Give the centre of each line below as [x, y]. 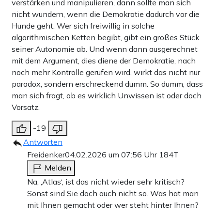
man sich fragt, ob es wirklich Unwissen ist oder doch [107, 95]
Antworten [43, 142]
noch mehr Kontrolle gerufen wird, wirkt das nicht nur [106, 72]
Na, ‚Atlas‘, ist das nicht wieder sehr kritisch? [106, 181]
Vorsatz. [26, 107]
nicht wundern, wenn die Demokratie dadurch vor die [106, 14]
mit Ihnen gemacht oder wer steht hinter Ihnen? [113, 205]
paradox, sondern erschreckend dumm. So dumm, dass [107, 84]
